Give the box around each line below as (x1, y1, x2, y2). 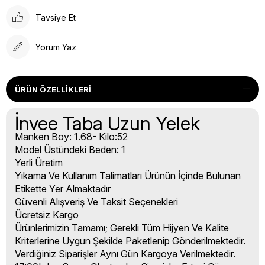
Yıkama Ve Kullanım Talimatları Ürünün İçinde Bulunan (15, 170, 241, 182)
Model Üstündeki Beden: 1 (15, 144, 125, 156)
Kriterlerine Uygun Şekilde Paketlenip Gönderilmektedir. (15, 235, 245, 247)
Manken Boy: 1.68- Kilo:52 (15, 131, 128, 143)
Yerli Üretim (15, 157, 63, 169)
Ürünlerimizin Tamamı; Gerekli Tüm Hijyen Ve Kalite (15, 222, 229, 234)
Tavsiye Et (35, 12, 76, 22)
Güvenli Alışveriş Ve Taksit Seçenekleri (15, 196, 180, 208)
